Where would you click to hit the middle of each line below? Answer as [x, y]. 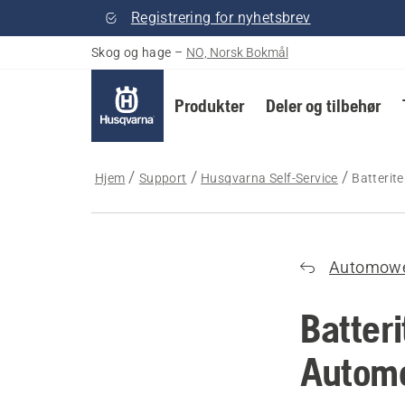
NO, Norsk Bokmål [237, 52]
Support [163, 178]
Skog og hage [131, 52]
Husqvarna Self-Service [269, 178]
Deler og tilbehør [323, 105]
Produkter [209, 105]
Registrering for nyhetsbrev [221, 18]
